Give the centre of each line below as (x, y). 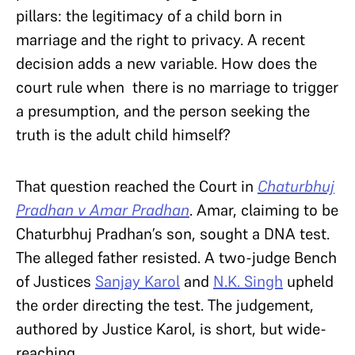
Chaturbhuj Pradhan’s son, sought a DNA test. (173, 233)
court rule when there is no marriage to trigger (177, 87)
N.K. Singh (248, 281)
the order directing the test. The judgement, (165, 305)
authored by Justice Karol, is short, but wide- (171, 328)
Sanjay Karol (137, 281)
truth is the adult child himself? (123, 134)
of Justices (55, 281)
